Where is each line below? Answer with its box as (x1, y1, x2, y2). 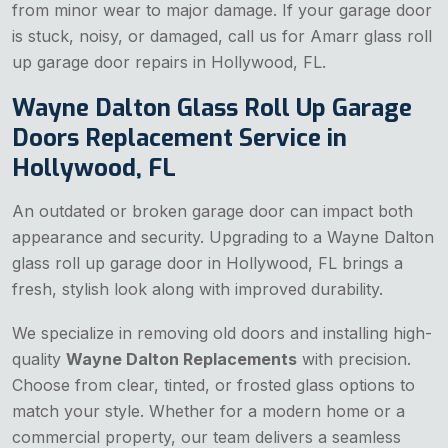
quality (12, 349, 66, 370)
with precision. (297, 349, 411, 370)
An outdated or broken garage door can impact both (12, 201, 413, 222)
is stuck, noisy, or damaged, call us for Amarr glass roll (12, 26, 432, 47)
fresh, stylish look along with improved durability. (12, 279, 383, 300)
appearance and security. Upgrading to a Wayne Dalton (12, 227, 434, 248)
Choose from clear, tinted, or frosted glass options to (12, 375, 415, 396)
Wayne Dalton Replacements (66, 349, 297, 370)
